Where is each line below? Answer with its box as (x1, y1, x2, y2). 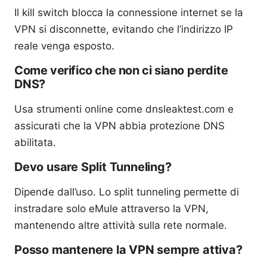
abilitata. (14, 136, 56, 148)
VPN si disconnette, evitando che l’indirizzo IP (14, 23, 233, 35)
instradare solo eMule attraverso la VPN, (14, 202, 209, 215)
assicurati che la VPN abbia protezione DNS (14, 119, 225, 132)
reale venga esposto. (14, 39, 114, 52)
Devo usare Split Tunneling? (14, 159, 172, 174)
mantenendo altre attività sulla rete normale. (14, 219, 227, 231)
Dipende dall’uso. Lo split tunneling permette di (14, 185, 239, 198)
